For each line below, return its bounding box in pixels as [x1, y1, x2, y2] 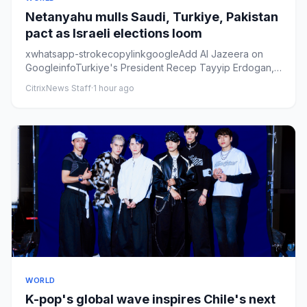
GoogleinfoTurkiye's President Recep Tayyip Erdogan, [25, 61, 274, 73]
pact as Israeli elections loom [25, 25, 202, 40]
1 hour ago [93, 82, 134, 93]
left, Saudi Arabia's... [25, 75, 116, 87]
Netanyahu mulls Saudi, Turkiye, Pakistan [25, 9, 278, 24]
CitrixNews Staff [25, 82, 91, 93]
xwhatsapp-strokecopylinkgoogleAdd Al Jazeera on [25, 47, 263, 60]
